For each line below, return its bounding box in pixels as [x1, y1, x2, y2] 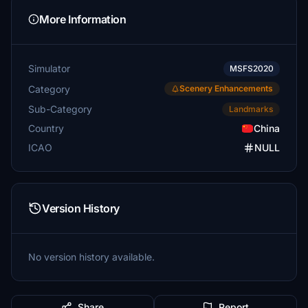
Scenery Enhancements [179, 83, 273, 93]
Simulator [28, 63, 70, 74]
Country [28, 122, 64, 134]
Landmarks [229, 104, 273, 114]
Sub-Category [28, 102, 92, 115]
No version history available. [28, 251, 155, 263]
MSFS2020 [230, 63, 274, 74]
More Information [39, 12, 126, 26]
